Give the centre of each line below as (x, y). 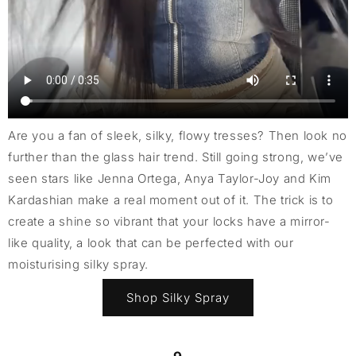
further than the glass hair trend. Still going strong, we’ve (176, 157)
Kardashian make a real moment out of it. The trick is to (171, 200)
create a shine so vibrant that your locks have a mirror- (169, 222)
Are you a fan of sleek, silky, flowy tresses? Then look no (178, 136)
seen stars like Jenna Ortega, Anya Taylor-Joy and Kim (170, 179)
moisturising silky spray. (79, 265)
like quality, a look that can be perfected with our (151, 243)
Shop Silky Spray (178, 297)
